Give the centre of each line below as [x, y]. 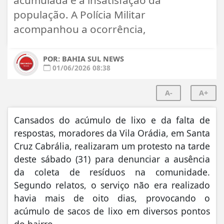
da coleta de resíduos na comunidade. [112, 172]
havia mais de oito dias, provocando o [112, 198]
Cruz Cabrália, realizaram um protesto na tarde [112, 146]
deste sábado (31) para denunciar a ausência [112, 159]
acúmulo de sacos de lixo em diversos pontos [112, 211]
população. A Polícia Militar [79, 14]
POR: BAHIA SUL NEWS [83, 58]
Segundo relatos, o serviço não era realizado [112, 185]
